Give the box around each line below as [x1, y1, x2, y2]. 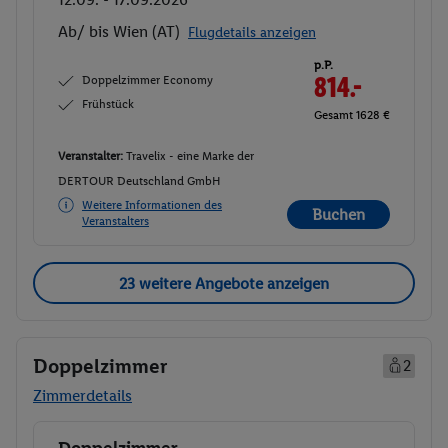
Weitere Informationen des [82, 198, 222, 213]
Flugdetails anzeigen [188, 23, 316, 41]
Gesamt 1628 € [314, 107, 390, 122]
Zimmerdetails [33, 386, 132, 406]
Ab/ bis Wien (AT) [58, 21, 180, 41]
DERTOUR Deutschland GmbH [58, 174, 221, 189]
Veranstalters [82, 214, 149, 229]
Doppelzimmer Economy [82, 72, 213, 87]
